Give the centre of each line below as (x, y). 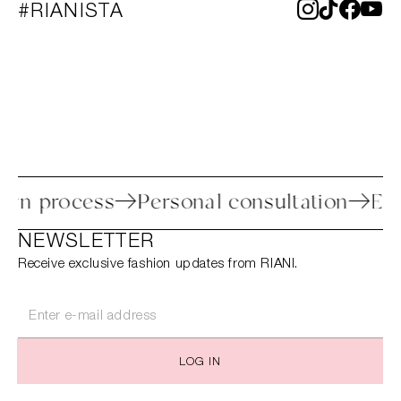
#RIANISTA (71, 13)
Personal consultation (282, 203)
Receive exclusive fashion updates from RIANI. (158, 265)
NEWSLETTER (86, 243)
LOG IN (200, 363)
